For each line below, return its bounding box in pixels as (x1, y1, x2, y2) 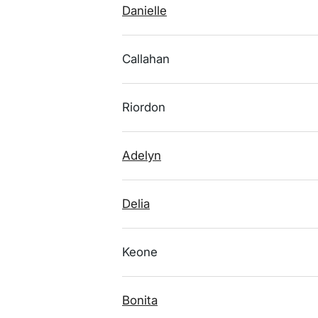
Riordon (122, 100, 165, 114)
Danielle (122, 4, 167, 18)
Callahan (122, 52, 170, 66)
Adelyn (122, 148, 161, 163)
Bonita (122, 293, 158, 307)
